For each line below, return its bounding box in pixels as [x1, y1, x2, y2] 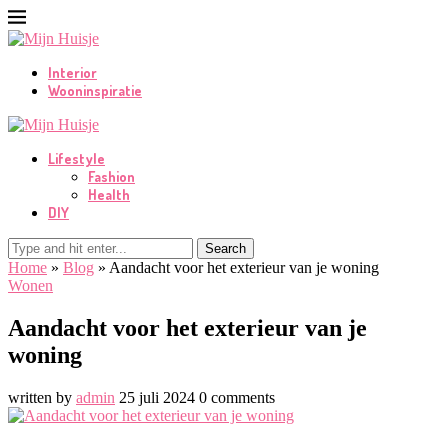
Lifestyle [48, 150, 105, 167]
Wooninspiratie [48, 82, 142, 99]
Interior [48, 64, 97, 81]
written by [8, 388, 76, 406]
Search [205, 241, 246, 256]
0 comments [199, 388, 275, 406]
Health [88, 186, 130, 203]
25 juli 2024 [119, 388, 195, 406]
